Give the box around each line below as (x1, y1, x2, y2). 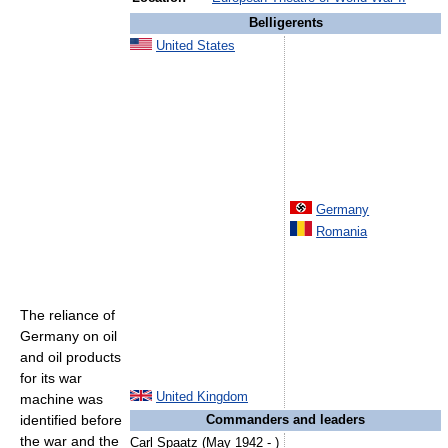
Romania (316, 225, 368, 239)
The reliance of (20, 307, 115, 324)
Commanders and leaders (206, 413, 365, 427)
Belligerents (248, 16, 323, 30)
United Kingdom (156, 390, 248, 404)
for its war (20, 370, 82, 387)
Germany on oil (20, 328, 117, 345)
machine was (20, 391, 103, 408)
